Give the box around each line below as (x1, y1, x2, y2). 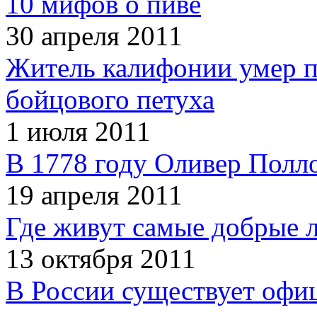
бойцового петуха (6, 84, 214, 115)
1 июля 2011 (6, 116, 151, 147)
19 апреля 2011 (6, 180, 183, 211)
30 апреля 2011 (6, 21, 183, 52)
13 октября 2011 (6, 243, 196, 275)
